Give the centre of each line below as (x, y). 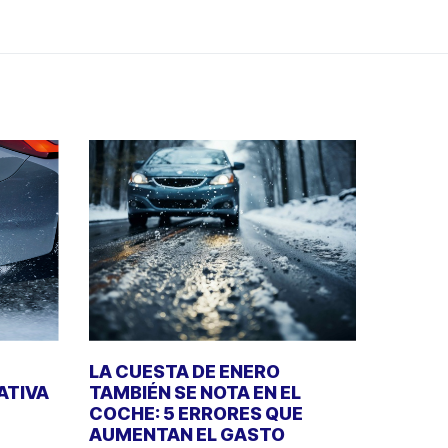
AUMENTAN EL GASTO (186, 434)
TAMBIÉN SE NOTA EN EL (194, 392)
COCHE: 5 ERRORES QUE (195, 413)
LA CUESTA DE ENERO (184, 371)
